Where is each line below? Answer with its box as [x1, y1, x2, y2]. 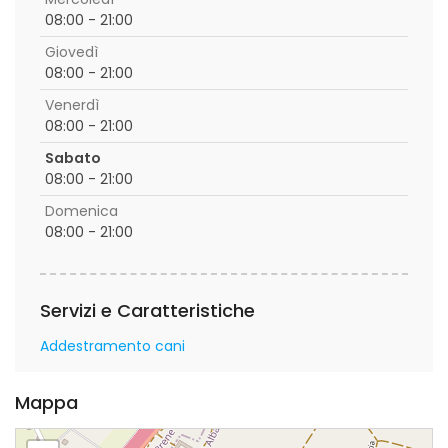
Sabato [45, 148, 101, 168]
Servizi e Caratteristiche [40, 298, 255, 323]
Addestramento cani [40, 336, 185, 356]
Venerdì [45, 95, 99, 115]
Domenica [45, 201, 118, 221]
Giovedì [45, 42, 98, 62]
